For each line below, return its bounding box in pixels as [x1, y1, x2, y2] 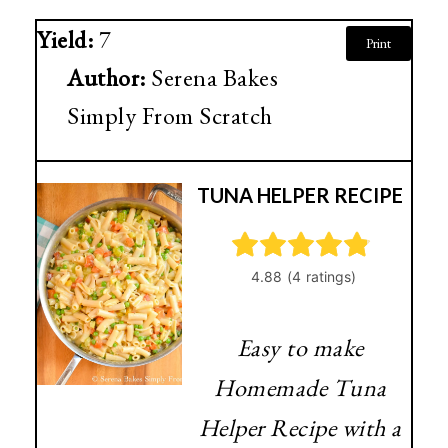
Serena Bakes [151, 62, 278, 94]
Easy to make [236, 331, 364, 363]
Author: [67, 62, 151, 94]
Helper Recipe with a [198, 411, 402, 443]
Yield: [37, 24, 99, 56]
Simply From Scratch [67, 100, 273, 132]
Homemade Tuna [214, 371, 387, 403]
